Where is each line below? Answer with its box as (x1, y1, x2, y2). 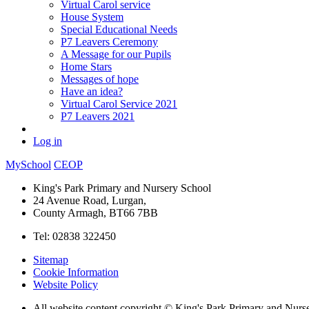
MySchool (6, 158, 51, 170)
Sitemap (33, 253, 68, 266)
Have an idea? (61, 85, 123, 97)
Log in (33, 134, 62, 147)
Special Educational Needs (61, 23, 177, 35)
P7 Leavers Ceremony (61, 35, 158, 48)
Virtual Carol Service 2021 (61, 97, 177, 110)
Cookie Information (33, 266, 119, 278)
